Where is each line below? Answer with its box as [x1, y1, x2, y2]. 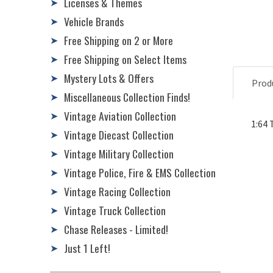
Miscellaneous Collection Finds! [64, 88, 190, 105]
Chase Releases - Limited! [64, 221, 168, 237]
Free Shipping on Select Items [64, 51, 186, 67]
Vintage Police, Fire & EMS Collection [64, 164, 216, 180]
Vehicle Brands [64, 13, 124, 29]
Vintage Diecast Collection [64, 126, 174, 143]
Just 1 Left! [64, 239, 110, 256]
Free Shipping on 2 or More [64, 32, 173, 48]
